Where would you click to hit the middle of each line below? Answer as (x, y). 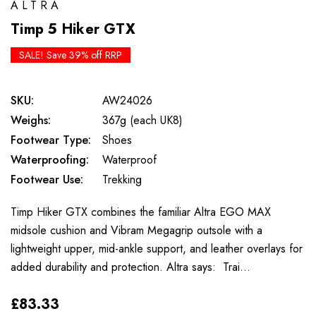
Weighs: (31, 121)
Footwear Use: (47, 180)
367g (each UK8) (142, 121)
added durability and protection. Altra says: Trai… (130, 267)
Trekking (122, 180)
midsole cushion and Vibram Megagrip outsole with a (136, 231)
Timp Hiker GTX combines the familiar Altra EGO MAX (141, 212)
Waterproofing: (50, 160)
